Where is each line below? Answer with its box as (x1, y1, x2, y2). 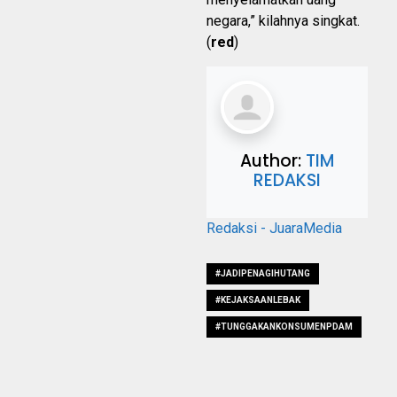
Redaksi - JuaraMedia (206, 220, 342, 237)
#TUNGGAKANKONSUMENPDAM (215, 322, 353, 332)
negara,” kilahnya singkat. (206, 12, 360, 30)
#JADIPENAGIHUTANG (215, 269, 310, 279)
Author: (240, 149, 306, 174)
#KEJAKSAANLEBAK (215, 295, 300, 306)
